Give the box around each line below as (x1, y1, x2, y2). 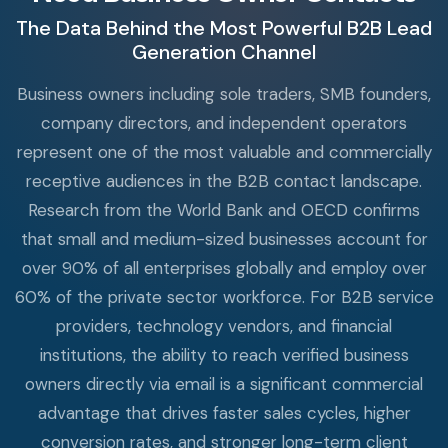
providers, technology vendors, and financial (56, 315, 392, 338)
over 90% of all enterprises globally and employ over (21, 257, 427, 280)
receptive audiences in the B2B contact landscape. (26, 170, 422, 193)
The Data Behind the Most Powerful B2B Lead (16, 15, 432, 42)
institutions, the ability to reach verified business (39, 344, 409, 367)
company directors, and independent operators (41, 112, 407, 135)
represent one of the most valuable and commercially (16, 141, 432, 164)
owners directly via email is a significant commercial (25, 373, 423, 396)
